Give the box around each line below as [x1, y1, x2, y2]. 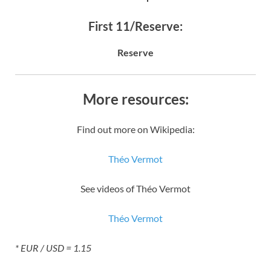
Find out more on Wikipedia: [76, 123, 195, 135]
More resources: [82, 90, 189, 108]
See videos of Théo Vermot [80, 182, 191, 194]
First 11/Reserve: [88, 18, 183, 33]
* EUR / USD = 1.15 [15, 241, 91, 253]
